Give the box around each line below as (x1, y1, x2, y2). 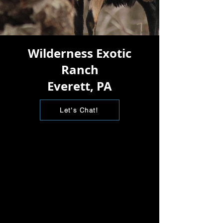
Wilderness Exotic (28, 45, 131, 62)
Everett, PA (47, 78, 112, 95)
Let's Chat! (60, 106, 99, 114)
